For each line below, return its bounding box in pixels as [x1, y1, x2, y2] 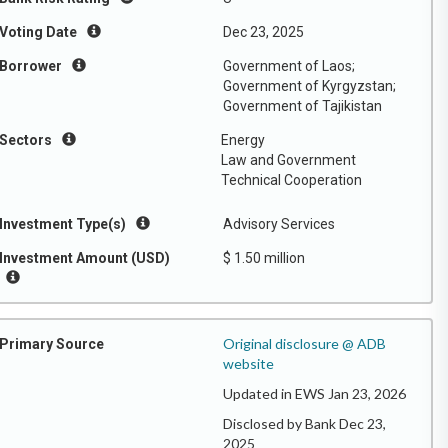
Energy [221, 132, 265, 148]
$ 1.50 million [223, 250, 305, 266]
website [223, 355, 274, 372]
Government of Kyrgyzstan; [223, 78, 396, 94]
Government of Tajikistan [223, 98, 382, 114]
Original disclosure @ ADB [223, 335, 386, 352]
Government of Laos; [223, 58, 355, 74]
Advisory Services [223, 216, 335, 232]
